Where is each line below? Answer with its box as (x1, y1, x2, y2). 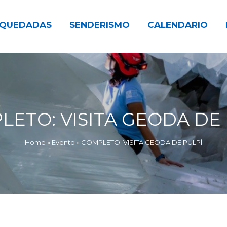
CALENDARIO (147, 20, 208, 30)
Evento (52, 138, 75, 146)
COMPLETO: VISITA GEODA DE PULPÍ (81, 138, 202, 146)
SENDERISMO (69, 20, 130, 30)
